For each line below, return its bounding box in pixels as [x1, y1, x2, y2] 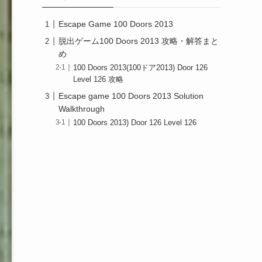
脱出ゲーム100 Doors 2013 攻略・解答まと [58, 36, 219, 46]
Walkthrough [58, 104, 105, 114]
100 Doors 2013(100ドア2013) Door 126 [73, 64, 208, 73]
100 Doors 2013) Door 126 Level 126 [73, 119, 197, 127]
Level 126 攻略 [73, 75, 124, 84]
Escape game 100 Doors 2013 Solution [58, 91, 204, 101]
